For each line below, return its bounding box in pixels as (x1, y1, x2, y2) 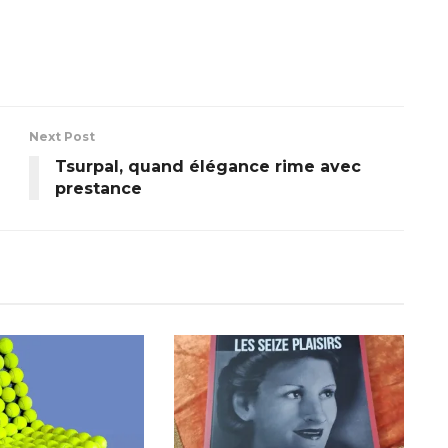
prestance (55, 178, 142, 198)
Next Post (29, 128, 95, 144)
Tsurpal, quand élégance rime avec (55, 156, 361, 176)
